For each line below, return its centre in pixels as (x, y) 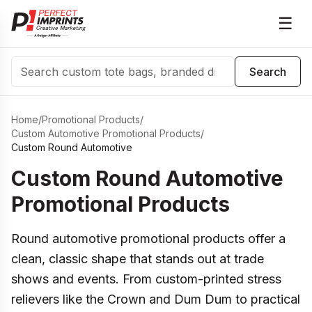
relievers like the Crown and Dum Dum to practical (156, 299)
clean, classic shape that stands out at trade (138, 259)
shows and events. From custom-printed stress (146, 279)
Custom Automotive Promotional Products (106, 133)
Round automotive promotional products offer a (148, 239)
